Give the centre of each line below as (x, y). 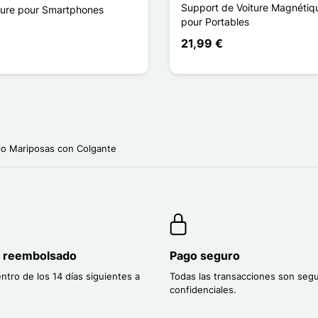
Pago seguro (205, 256)
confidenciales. (203, 290)
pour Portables (215, 22)
